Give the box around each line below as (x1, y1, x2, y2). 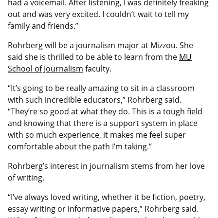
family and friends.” (8, 20, 78, 31)
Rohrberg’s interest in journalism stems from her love (8, 160, 205, 171)
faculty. (83, 63, 111, 74)
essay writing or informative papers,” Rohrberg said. (8, 203, 199, 214)
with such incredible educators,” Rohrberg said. (8, 94, 182, 105)
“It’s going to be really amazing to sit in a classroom (8, 82, 195, 93)
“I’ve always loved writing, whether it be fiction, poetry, (8, 191, 205, 202)
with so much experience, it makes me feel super (8, 129, 186, 140)
